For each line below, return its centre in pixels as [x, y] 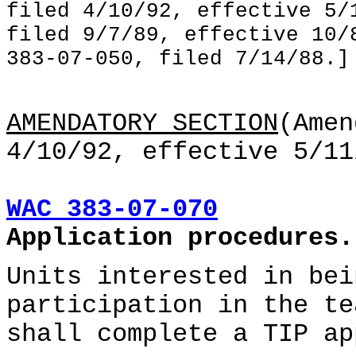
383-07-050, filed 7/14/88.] [178, 59]
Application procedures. [180, 238]
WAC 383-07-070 [112, 210]
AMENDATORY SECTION [142, 124]
